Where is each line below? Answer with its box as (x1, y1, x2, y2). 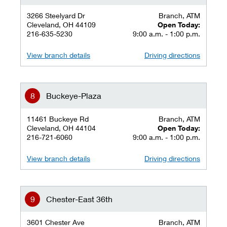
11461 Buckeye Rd (27, 115, 89, 123)
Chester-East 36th (46, 194, 112, 204)
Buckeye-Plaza (46, 91, 101, 100)
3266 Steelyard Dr (27, 11, 85, 20)
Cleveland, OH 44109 (27, 20, 96, 29)
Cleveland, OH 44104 (27, 124, 96, 132)
